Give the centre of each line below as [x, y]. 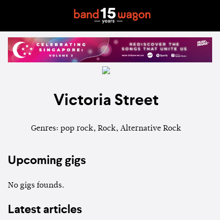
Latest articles [45, 210]
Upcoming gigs [47, 161]
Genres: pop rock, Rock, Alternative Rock [106, 129]
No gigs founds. [36, 186]
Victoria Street [106, 100]
